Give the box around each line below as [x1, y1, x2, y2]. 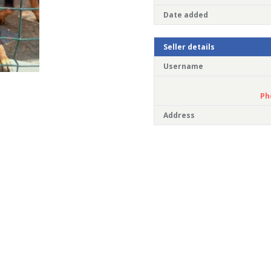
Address [163, 110, 195, 121]
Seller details [163, 42, 215, 53]
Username [163, 61, 203, 72]
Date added [163, 10, 208, 21]
